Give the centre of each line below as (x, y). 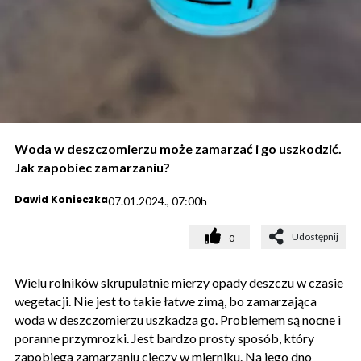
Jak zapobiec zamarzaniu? (92, 168)
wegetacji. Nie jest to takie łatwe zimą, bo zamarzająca (166, 301)
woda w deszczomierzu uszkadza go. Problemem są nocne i (178, 320)
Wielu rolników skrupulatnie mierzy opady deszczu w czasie (179, 283)
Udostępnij (315, 237)
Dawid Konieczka (61, 200)
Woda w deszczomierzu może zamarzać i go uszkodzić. (178, 149)
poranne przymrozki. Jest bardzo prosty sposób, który (164, 338)
